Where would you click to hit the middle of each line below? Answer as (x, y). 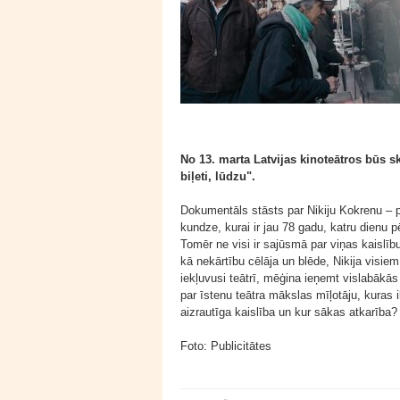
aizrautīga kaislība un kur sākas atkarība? (289, 312)
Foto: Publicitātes (226, 346)
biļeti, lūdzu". (218, 176)
